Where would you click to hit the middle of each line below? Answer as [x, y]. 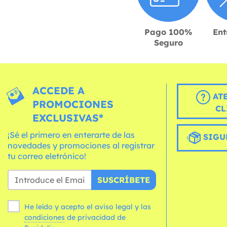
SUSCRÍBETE [123, 180]
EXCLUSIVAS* [68, 118]
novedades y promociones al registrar [81, 146]
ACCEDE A [58, 91]
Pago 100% [168, 32]
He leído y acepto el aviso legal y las [88, 207]
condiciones [45, 218]
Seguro [168, 43]
